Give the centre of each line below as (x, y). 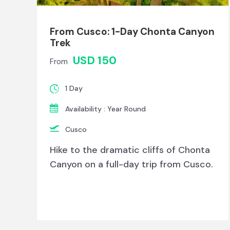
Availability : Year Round (106, 109)
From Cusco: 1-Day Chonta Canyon (132, 32)
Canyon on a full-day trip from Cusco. (131, 165)
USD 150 (95, 61)
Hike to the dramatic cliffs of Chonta (130, 150)
